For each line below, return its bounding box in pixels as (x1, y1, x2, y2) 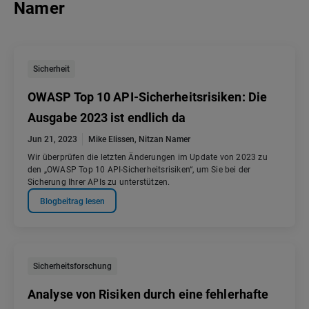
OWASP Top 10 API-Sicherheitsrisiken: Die (28, 90, 268, 105)
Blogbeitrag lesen (39, 196, 105, 206)
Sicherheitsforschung (33, 261, 112, 272)
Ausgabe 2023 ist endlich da (28, 110, 186, 126)
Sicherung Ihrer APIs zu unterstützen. (28, 177, 170, 188)
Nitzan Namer (139, 134, 190, 145)
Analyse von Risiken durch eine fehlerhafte (28, 287, 269, 302)
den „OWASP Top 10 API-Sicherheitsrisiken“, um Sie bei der (28, 165, 251, 175)
